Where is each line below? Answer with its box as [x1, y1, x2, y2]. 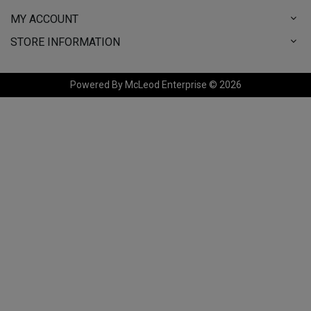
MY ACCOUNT [10, 12, 78, 26]
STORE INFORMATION [10, 35, 120, 49]
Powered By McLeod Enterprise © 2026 [69, 78, 242, 90]
